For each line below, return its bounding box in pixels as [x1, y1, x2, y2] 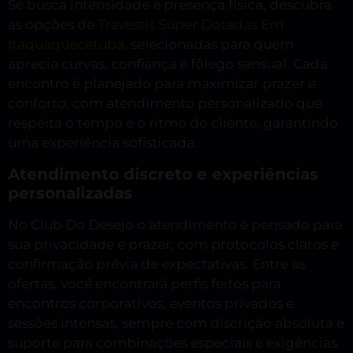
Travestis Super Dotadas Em [98, 17, 284, 33]
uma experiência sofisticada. [8, 135, 198, 151]
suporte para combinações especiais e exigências [8, 334, 337, 351]
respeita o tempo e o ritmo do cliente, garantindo [8, 115, 338, 132]
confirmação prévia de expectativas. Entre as [8, 255, 306, 272]
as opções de [8, 17, 98, 33]
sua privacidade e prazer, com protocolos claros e [8, 236, 339, 252]
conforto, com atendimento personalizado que [8, 95, 322, 112]
